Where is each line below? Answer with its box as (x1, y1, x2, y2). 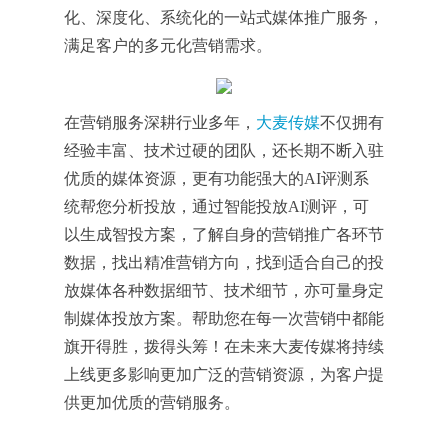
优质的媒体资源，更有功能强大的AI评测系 (64, 169, 369, 187)
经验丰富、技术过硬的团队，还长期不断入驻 (64, 141, 384, 159)
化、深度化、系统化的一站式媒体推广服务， (64, 9, 384, 27)
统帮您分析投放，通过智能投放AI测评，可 (64, 197, 369, 215)
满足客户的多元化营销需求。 (64, 37, 272, 55)
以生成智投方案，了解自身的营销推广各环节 (64, 225, 384, 243)
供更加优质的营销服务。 (64, 393, 240, 411)
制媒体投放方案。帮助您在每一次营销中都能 (64, 309, 384, 327)
